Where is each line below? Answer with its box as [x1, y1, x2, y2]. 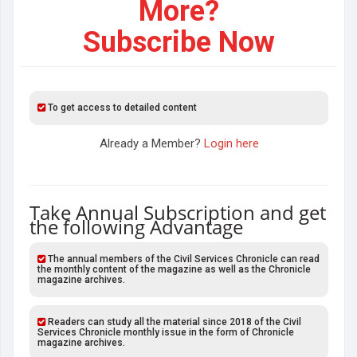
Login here [203, 136, 259, 151]
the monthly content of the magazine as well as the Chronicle [37, 264, 311, 275]
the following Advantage [29, 214, 243, 240]
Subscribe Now [83, 25, 275, 59]
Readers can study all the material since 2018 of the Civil [45, 316, 301, 328]
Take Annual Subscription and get [29, 199, 326, 226]
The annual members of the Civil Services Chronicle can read [45, 253, 320, 265]
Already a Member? [99, 136, 204, 151]
